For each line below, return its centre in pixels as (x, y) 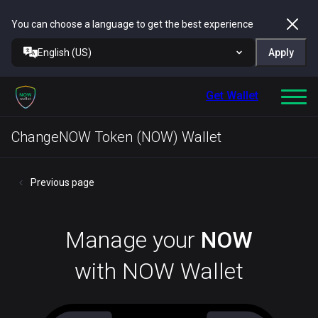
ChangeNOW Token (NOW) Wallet (116, 137)
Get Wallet (232, 95)
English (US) (65, 53)
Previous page (62, 182)
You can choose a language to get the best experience (132, 24)
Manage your (133, 240)
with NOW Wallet (159, 271)
